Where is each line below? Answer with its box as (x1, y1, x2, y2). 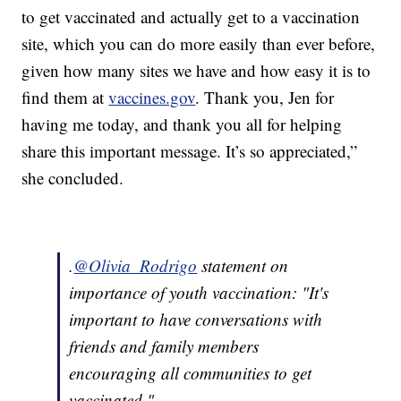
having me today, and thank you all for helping (21, 112, 343, 135)
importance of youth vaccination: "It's (69, 280, 329, 303)
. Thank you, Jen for (195, 85, 335, 108)
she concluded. (21, 166, 124, 189)
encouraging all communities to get (69, 361, 312, 384)
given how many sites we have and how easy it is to (21, 58, 371, 81)
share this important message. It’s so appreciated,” (21, 139, 358, 162)
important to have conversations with (69, 307, 323, 330)
